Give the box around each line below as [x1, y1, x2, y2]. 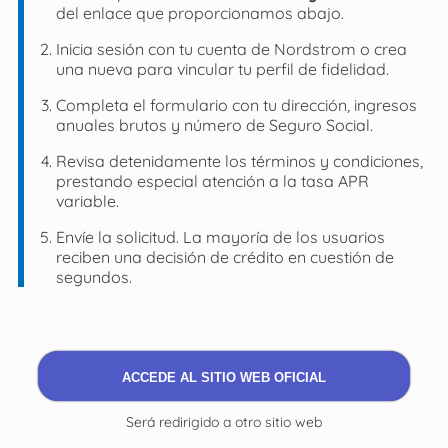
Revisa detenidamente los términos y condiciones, [55, 150, 423, 171]
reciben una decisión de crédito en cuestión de [55, 246, 394, 267]
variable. [55, 190, 119, 211]
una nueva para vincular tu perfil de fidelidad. [55, 58, 389, 79]
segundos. [55, 266, 132, 287]
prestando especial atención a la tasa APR [55, 170, 369, 191]
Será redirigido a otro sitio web [126, 412, 322, 431]
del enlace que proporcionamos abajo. [55, 2, 344, 23]
